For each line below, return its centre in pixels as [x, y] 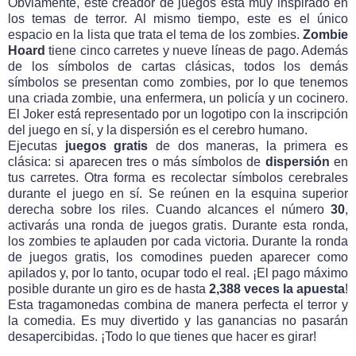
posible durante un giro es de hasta [108, 289]
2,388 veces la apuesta [277, 289]
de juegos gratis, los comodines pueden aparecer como [178, 257]
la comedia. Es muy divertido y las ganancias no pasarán [178, 321]
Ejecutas [37, 146]
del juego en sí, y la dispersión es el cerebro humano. [158, 130]
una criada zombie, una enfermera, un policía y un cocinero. [178, 99]
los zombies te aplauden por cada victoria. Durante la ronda [178, 242]
